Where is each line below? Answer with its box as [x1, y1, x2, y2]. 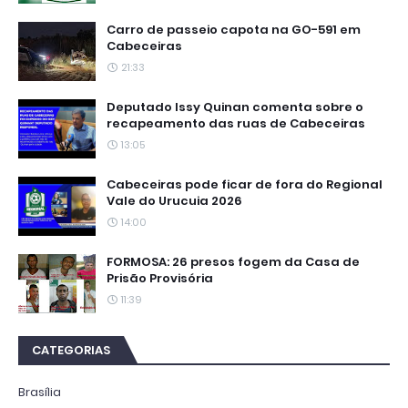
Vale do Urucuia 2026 [107, 191, 242, 209]
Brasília [18, 382, 61, 401]
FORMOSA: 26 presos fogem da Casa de [107, 252, 360, 270]
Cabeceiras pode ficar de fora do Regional [107, 175, 382, 193]
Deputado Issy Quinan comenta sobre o [107, 97, 363, 116]
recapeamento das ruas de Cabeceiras [107, 114, 365, 132]
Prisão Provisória [107, 269, 213, 287]
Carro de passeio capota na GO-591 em [107, 20, 361, 38]
